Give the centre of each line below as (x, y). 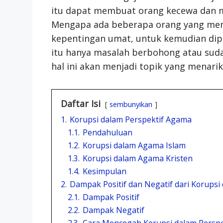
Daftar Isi (80, 103)
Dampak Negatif (113, 210)
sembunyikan (131, 104)
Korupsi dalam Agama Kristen (137, 158)
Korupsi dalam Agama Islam (134, 145)
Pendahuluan (107, 132)
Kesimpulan (104, 171)
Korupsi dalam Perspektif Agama (130, 119)
